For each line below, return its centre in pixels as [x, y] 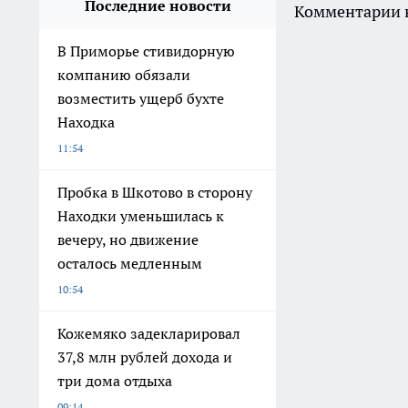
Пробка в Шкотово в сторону [155, 193]
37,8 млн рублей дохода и [145, 357]
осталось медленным [130, 264]
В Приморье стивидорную [146, 51]
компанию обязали [124, 75]
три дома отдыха [115, 381]
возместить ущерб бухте [141, 99]
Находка [86, 122]
